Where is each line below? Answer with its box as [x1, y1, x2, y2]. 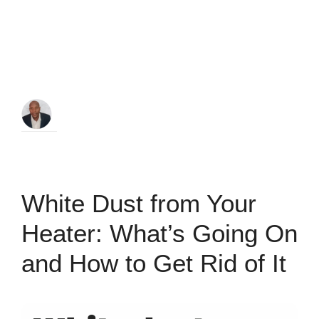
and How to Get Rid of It [21, 249, 286, 277]
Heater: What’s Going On [21, 219, 298, 247]
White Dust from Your [21, 189, 256, 217]
